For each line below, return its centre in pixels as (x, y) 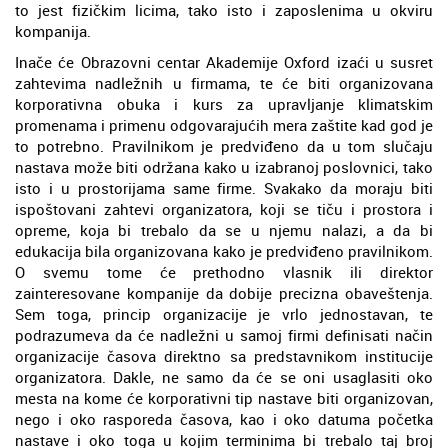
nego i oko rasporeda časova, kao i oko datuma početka (224, 419)
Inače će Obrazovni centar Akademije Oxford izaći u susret (224, 62)
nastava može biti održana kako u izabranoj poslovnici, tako (224, 167)
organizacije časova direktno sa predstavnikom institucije (224, 356)
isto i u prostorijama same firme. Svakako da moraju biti (224, 188)
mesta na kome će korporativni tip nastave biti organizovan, (224, 398)
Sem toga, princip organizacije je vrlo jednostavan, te (224, 314)
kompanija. (53, 31)
